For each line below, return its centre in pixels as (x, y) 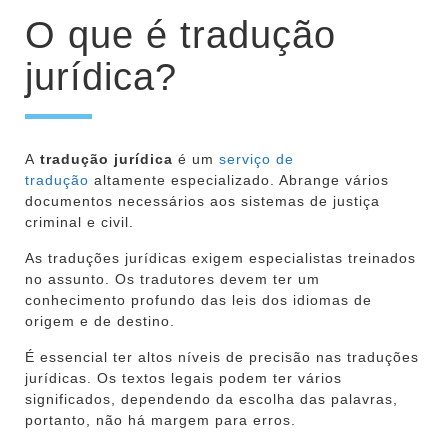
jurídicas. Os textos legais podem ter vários (183, 377)
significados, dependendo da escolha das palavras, (211, 398)
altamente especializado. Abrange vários (239, 179)
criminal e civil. (79, 221)
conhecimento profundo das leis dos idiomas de (198, 299)
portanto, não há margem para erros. (160, 419)
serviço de (256, 158)
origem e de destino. (100, 320)
